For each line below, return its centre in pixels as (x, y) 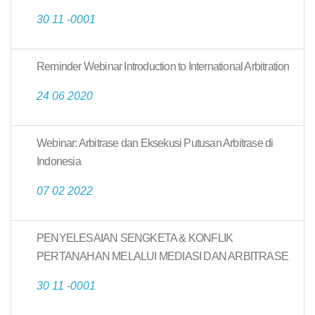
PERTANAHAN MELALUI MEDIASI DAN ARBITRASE (163, 256)
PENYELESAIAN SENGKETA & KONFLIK (135, 238)
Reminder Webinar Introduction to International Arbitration (163, 66)
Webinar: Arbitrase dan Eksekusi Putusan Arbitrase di (155, 143)
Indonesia (59, 161)
